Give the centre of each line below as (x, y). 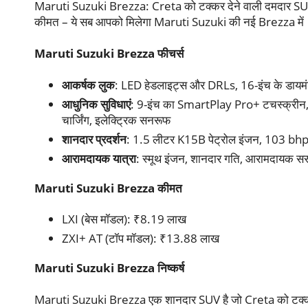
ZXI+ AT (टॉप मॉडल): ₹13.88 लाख (141, 239)
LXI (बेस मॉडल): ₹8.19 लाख (124, 219)
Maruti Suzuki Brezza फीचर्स (109, 53)
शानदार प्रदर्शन (94, 139)
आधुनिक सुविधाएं (96, 104)
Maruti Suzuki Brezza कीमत (108, 188)
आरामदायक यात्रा (99, 158)
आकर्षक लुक (88, 85)
